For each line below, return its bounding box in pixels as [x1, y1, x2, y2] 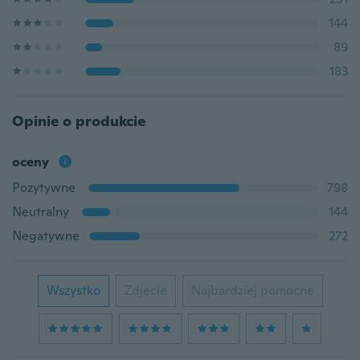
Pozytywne [12, 179, 76, 196]
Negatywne [12, 227, 80, 244]
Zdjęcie [124, 282, 167, 299]
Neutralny [12, 203, 69, 220]
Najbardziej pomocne [190, 282, 314, 299]
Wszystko [46, 282, 100, 299]
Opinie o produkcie [12, 112, 145, 130]
